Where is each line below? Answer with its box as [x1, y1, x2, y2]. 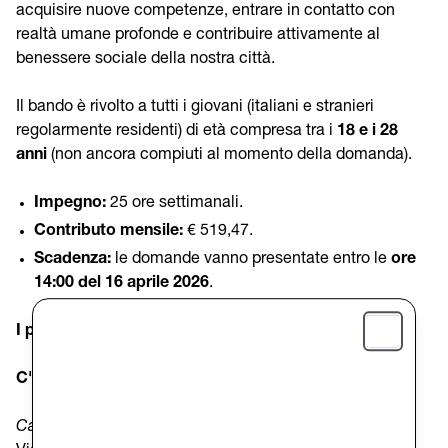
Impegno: [34, 196, 106, 210]
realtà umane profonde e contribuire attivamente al [16, 28, 380, 42]
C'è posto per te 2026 [16, 372, 178, 386]
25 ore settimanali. [106, 196, 243, 210]
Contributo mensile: [34, 224, 183, 238]
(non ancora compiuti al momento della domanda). [47, 148, 412, 162]
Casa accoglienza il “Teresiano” [16, 420, 240, 434]
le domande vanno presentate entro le [111, 252, 391, 266]
